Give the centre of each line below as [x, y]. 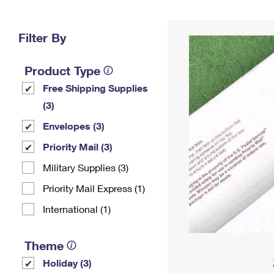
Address [200, 26]
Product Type [62, 70]
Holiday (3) [67, 263]
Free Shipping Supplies [95, 88]
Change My [200, 16]
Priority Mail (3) [78, 146]
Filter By [42, 37]
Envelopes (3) [74, 126]
